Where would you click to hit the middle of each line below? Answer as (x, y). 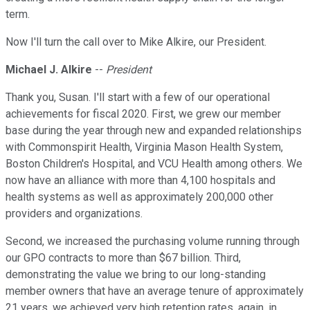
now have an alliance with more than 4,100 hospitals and (140, 181)
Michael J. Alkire (49, 70)
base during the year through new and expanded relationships (154, 131)
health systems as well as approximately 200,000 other (139, 197)
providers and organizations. (74, 214)
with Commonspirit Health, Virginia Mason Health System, (144, 147)
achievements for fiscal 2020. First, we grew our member (143, 114)
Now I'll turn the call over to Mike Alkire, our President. (136, 42)
